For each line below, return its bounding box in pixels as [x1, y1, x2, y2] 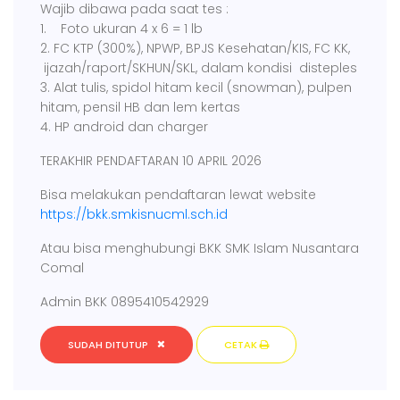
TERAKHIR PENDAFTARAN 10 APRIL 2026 [40, 151, 262, 170]
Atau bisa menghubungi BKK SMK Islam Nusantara [40, 238, 359, 257]
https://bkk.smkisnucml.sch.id [40, 204, 228, 223]
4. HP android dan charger [40, 117, 208, 136]
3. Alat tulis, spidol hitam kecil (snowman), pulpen [40, 78, 352, 96]
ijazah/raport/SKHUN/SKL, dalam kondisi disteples [40, 58, 357, 77]
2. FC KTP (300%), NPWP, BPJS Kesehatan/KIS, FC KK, [40, 38, 350, 57]
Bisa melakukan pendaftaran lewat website [40, 185, 316, 204]
